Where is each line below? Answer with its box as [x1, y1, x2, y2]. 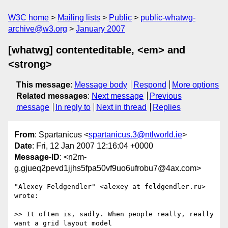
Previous [149, 92, 182, 100]
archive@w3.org [8, 24, 67, 33]
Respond [133, 80, 166, 89]
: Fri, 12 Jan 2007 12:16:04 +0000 [32, 141, 153, 151]
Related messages [16, 92, 88, 100]
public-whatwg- [140, 13, 195, 22]
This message [16, 80, 70, 89]
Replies [152, 103, 181, 111]
